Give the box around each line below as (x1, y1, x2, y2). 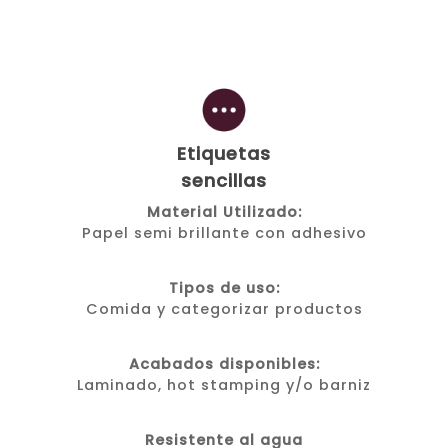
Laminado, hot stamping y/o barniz (77, 375, 371, 396)
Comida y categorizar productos (85, 299, 363, 320)
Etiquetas (177, 141, 271, 167)
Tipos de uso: (168, 278, 280, 299)
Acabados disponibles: (128, 354, 320, 375)
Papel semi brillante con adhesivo (81, 223, 367, 244)
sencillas (181, 168, 267, 194)
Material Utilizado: (146, 202, 302, 223)
